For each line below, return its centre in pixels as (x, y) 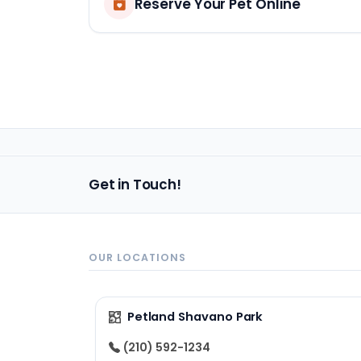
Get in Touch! (135, 185)
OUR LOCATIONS (137, 258)
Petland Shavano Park (195, 317)
